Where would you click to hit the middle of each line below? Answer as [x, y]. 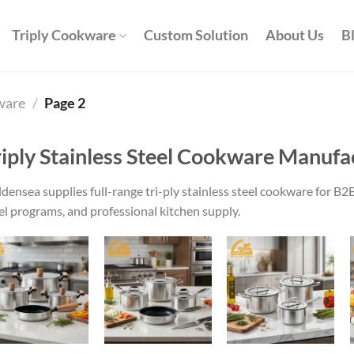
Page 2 [64, 103]
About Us [295, 35]
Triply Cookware [64, 35]
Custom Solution [196, 35]
